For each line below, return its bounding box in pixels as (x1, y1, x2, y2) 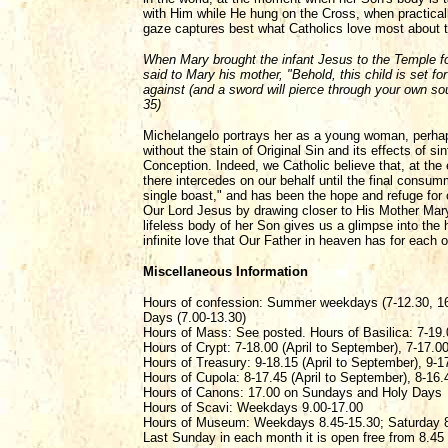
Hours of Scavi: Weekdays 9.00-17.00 (143, 400, 363, 415)
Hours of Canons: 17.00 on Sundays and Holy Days (143, 385, 442, 400)
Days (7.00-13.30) (143, 310, 246, 325)
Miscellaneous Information (143, 264, 308, 279)
